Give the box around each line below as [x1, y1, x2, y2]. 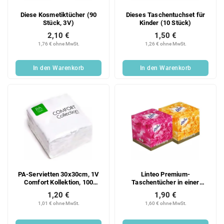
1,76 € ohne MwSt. [37, 41, 79, 47]
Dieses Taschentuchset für [125, 11, 205, 19]
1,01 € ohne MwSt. [37, 200, 79, 206]
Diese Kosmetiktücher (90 [20, 11, 97, 19]
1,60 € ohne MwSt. [144, 200, 186, 206]
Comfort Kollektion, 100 [23, 178, 93, 186]
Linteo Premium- [141, 170, 190, 178]
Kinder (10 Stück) [139, 19, 191, 27]
